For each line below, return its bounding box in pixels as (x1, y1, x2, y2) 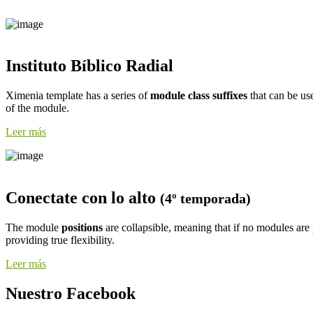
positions (61, 221, 103, 234)
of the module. (6, 102, 69, 115)
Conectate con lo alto (6, 189, 160, 208)
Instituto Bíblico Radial (6, 57, 173, 75)
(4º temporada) (160, 191, 251, 207)
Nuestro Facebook (6, 284, 136, 303)
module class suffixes (150, 89, 247, 102)
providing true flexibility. (6, 234, 115, 247)
